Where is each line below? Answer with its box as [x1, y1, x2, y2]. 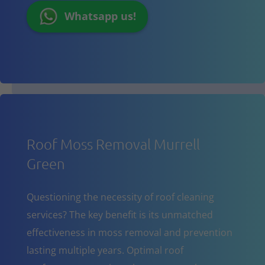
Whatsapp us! [64, 9, 136, 24]
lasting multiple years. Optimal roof [26, 243, 183, 257]
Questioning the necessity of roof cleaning [26, 190, 214, 203]
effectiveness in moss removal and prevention [26, 225, 232, 239]
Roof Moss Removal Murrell [26, 134, 200, 153]
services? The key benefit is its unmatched [26, 208, 213, 221]
